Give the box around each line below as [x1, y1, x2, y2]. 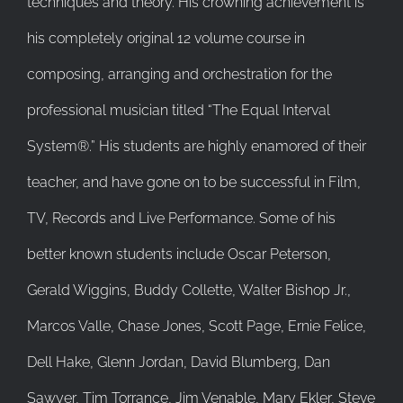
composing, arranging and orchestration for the [27, 65, 332, 83]
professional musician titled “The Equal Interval [27, 101, 330, 119]
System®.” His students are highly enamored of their [27, 137, 366, 155]
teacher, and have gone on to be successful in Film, [27, 173, 361, 191]
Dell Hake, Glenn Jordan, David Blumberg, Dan [27, 353, 330, 371]
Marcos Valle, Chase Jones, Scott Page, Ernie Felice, [27, 317, 366, 335]
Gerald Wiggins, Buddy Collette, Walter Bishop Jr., [27, 281, 351, 299]
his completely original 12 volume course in [27, 29, 305, 47]
